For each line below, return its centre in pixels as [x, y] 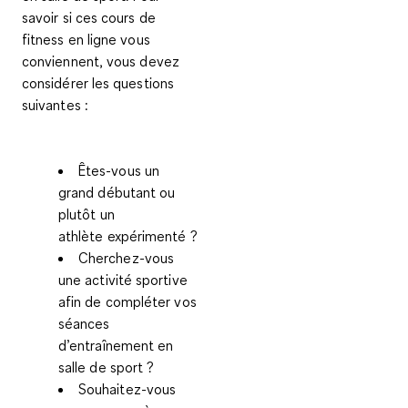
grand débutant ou [117, 193]
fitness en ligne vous [86, 40]
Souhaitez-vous [127, 389]
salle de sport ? [107, 367]
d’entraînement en [116, 346]
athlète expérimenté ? [128, 236]
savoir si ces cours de [89, 18]
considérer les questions [98, 83]
